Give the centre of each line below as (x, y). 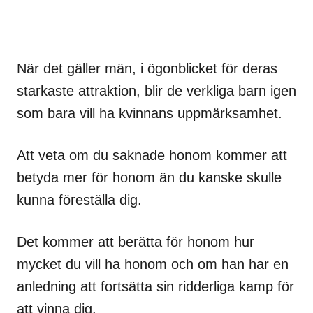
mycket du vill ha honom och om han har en (153, 264)
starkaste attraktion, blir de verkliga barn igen (156, 90)
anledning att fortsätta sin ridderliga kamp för (155, 286)
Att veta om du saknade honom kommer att (152, 155)
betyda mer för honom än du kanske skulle (149, 177)
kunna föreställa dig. (79, 199)
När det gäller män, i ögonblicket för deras (147, 68)
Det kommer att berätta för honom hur (136, 241)
